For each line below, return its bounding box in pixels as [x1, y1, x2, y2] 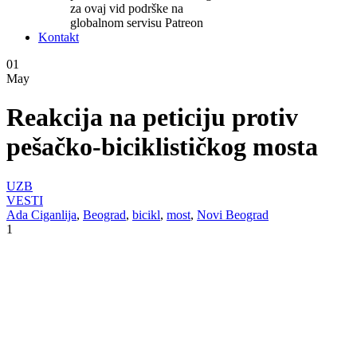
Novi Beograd [197, 207, 269, 222]
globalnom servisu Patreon [70, 16, 203, 29]
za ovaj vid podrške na [70, 2, 183, 15]
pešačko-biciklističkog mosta [6, 132, 318, 162]
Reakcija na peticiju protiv [6, 103, 298, 132]
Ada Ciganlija [6, 207, 76, 222]
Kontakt [38, 30, 79, 44]
